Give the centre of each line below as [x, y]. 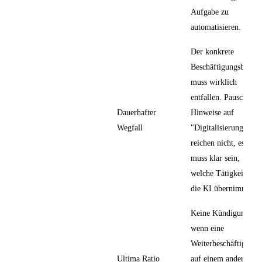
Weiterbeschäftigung [224, 243]
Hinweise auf [212, 112]
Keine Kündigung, [221, 213]
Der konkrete [212, 51]
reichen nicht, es [218, 142]
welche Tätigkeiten [222, 173]
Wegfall [130, 127]
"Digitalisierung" [219, 127]
